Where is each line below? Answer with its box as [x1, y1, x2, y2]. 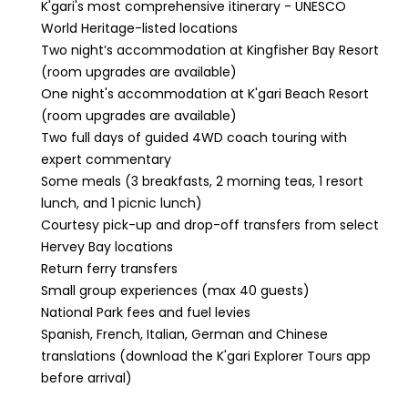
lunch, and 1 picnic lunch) [41, 194, 202, 212]
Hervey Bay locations [41, 238, 173, 256]
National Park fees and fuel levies [41, 303, 250, 321]
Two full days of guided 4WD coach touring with [41, 128, 347, 147]
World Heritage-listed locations [41, 19, 238, 37]
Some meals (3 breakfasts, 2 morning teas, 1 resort [41, 172, 363, 190]
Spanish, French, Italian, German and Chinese [41, 325, 328, 343]
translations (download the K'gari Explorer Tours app [41, 347, 371, 365]
